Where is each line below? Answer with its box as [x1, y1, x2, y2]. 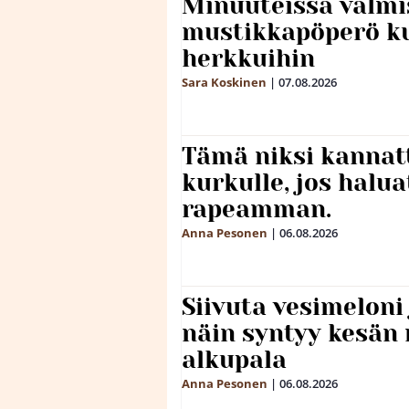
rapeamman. [182, 195, 331, 224]
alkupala [182, 346, 287, 374]
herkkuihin [182, 45, 315, 73]
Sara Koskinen [182, 74, 267, 91]
